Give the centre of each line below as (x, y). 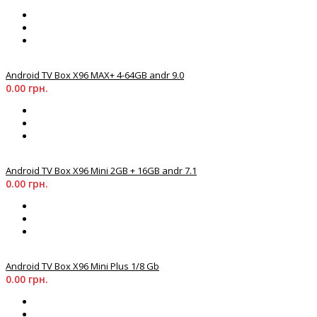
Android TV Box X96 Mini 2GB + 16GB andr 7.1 (101, 171)
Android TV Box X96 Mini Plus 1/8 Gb (82, 266)
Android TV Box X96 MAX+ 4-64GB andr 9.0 (95, 75)
